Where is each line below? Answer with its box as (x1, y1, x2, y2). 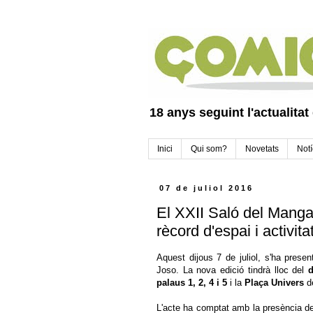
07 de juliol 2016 (159, 184, 254, 193)
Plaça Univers (245, 277, 304, 289)
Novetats (245, 144, 279, 154)
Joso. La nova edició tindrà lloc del (156, 265, 309, 276)
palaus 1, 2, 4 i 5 (156, 277, 227, 289)
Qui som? (191, 144, 227, 154)
